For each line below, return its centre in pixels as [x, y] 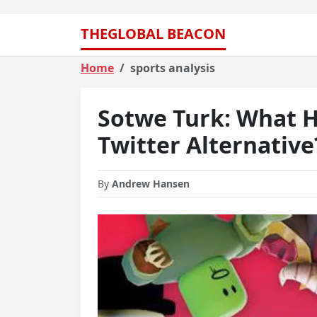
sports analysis [173, 68]
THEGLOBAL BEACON [153, 34]
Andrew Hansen [151, 184]
